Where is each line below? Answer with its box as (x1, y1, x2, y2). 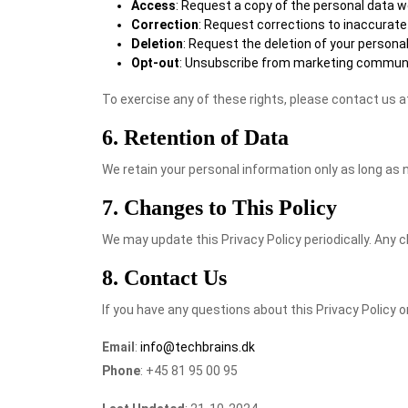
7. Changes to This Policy (102, 196, 337, 219)
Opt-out (131, 56, 179, 70)
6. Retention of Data (102, 126, 289, 149)
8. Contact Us (102, 266, 227, 290)
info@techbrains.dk (140, 340, 255, 354)
